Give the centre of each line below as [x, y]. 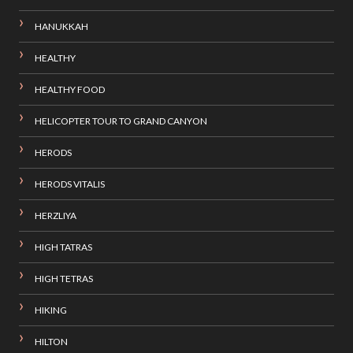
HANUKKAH [61, 27]
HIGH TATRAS [63, 247]
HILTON [51, 342]
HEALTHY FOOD [69, 90]
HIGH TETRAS [63, 279]
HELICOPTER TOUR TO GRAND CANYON [121, 121]
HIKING [50, 310]
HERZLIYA [55, 216]
